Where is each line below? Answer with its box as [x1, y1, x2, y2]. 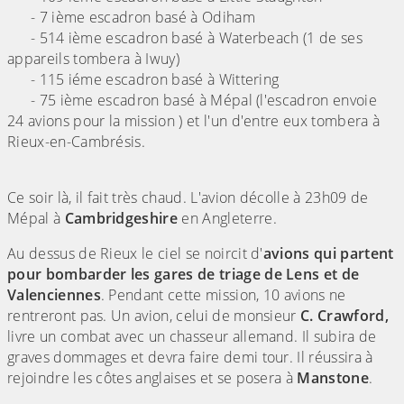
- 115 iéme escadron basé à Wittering [7, 69, 280, 90]
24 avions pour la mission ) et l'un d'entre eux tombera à [7, 111, 381, 132]
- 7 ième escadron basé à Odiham [7, 7, 255, 28]
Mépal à [7, 208, 65, 229]
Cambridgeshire [64, 208, 182, 229]
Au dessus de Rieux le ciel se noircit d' [7, 243, 263, 264]
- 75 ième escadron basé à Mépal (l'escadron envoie [7, 90, 377, 111]
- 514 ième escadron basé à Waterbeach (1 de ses [7, 28, 363, 49]
